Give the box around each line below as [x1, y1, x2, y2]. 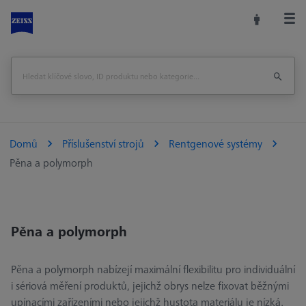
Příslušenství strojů [62, 136, 144, 152]
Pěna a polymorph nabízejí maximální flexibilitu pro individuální [11, 262, 295, 277]
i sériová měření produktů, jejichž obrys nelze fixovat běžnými [11, 278, 289, 294]
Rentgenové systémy [169, 136, 262, 152]
